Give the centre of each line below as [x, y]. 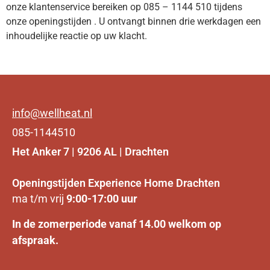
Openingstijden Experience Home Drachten [116, 183]
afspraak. [35, 240]
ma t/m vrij [39, 199]
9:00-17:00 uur [102, 199]
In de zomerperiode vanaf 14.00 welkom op [117, 224]
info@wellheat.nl [52, 113]
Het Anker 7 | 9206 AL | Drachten [90, 152]
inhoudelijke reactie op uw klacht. [77, 36]
